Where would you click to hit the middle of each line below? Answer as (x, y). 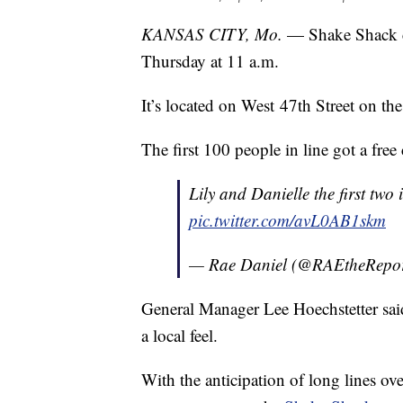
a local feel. (179, 335)
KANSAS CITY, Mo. (214, 33)
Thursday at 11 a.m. (210, 60)
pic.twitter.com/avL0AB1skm (287, 219)
